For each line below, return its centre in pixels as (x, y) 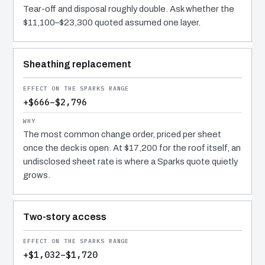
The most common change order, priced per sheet (122, 135)
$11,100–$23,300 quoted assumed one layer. (112, 23)
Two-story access (65, 217)
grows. (37, 175)
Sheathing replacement (77, 64)
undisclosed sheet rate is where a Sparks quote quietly (130, 162)
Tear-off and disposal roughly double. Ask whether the (129, 9)
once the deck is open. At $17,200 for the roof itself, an (132, 148)
